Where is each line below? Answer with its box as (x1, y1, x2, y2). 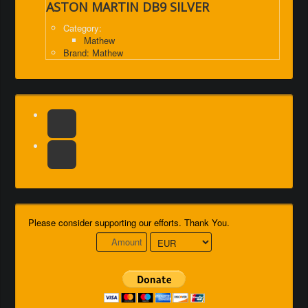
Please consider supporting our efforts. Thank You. (28, 216, 230, 230)
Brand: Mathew (63, 46, 123, 60)
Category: (63, 21, 102, 35)
